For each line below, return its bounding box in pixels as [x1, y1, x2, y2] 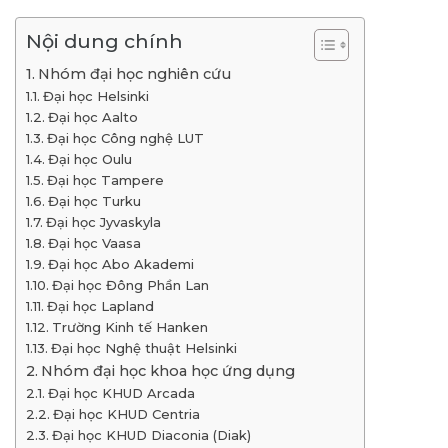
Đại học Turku [47, 193, 141, 210]
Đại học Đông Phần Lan [51, 277, 213, 294]
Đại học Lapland [46, 298, 154, 315]
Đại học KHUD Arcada [47, 385, 195, 402]
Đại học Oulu [47, 151, 136, 168]
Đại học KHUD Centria [52, 406, 200, 423]
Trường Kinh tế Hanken [51, 319, 208, 336]
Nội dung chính [26, 29, 183, 54]
